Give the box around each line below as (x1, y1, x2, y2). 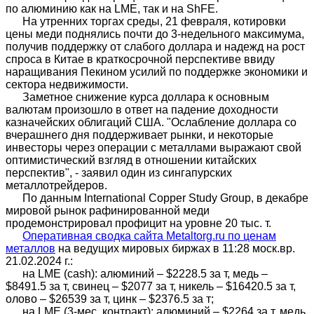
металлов (6, 243, 55, 255)
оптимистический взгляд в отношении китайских (6, 154, 257, 167)
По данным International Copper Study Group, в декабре (6, 192, 308, 205)
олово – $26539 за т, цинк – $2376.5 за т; (6, 293, 214, 306)
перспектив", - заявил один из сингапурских (6, 167, 232, 179)
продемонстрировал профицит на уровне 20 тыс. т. (6, 217, 271, 230)
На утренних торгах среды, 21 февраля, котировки (6, 15, 286, 28)
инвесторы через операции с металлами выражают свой (6, 142, 301, 154)
